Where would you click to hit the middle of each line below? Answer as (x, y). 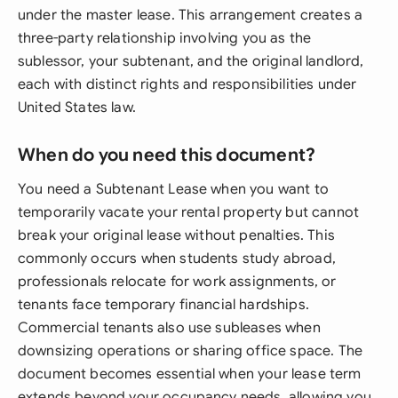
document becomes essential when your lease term (190, 374)
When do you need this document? (167, 155)
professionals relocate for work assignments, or (177, 282)
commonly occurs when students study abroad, (177, 259)
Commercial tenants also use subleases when (169, 328)
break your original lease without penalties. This (176, 235)
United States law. (77, 107)
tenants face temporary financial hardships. (163, 305)
